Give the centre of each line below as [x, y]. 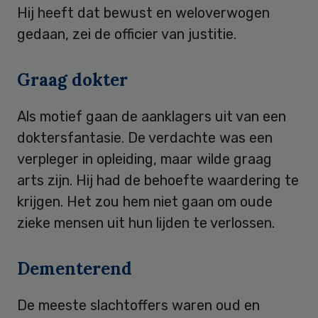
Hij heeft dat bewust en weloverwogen [143, 12]
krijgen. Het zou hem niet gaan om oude [145, 201]
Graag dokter [72, 79]
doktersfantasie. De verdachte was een [145, 137]
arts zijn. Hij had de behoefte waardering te [158, 180]
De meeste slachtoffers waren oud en [138, 305]
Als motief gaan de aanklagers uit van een [152, 116]
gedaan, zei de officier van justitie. [127, 34]
